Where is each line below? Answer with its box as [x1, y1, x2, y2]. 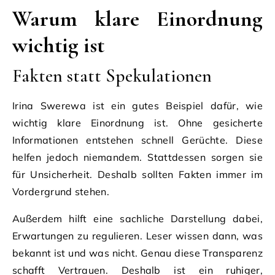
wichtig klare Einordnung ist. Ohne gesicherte [12, 116, 263, 129]
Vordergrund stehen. [12, 185, 110, 198]
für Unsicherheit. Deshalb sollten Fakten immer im [12, 168, 263, 180]
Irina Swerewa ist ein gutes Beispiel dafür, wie [12, 99, 263, 112]
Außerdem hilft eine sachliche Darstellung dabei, [12, 212, 263, 225]
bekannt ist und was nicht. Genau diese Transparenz [12, 246, 263, 259]
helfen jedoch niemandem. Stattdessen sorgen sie [12, 150, 263, 163]
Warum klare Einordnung [12, 5, 263, 32]
